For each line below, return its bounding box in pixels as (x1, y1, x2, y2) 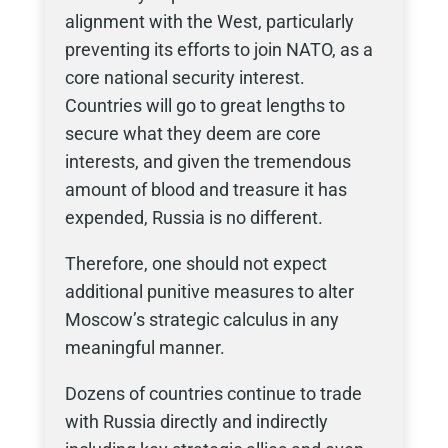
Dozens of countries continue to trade (64, 383, 362, 404)
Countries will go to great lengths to (64, 95, 345, 116)
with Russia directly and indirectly (64, 411, 328, 432)
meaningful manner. (64, 337, 225, 358)
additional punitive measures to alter (64, 281, 354, 302)
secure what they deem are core (64, 123, 321, 144)
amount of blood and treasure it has (64, 179, 347, 200)
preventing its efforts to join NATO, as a (64, 39, 373, 60)
